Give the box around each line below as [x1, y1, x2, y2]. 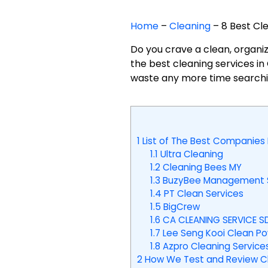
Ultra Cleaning [158, 148, 224, 161]
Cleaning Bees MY [160, 161, 242, 174]
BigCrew [161, 200, 200, 214]
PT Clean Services [162, 187, 244, 200]
